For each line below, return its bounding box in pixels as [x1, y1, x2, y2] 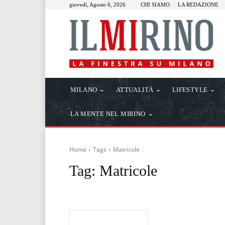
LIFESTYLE [172, 86, 208, 94]
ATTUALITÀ [116, 86, 154, 94]
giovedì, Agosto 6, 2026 [69, 2, 126, 8]
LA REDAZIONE [178, 2, 218, 8]
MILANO [70, 86, 97, 94]
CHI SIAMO [141, 2, 170, 8]
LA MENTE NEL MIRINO [70, 110, 146, 118]
